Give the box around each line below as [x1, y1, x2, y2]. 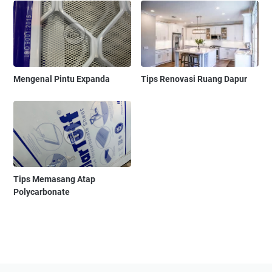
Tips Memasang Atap [13, 174, 95, 184]
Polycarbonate [13, 186, 70, 197]
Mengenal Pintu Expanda [13, 73, 110, 84]
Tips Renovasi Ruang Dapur [141, 73, 248, 84]
